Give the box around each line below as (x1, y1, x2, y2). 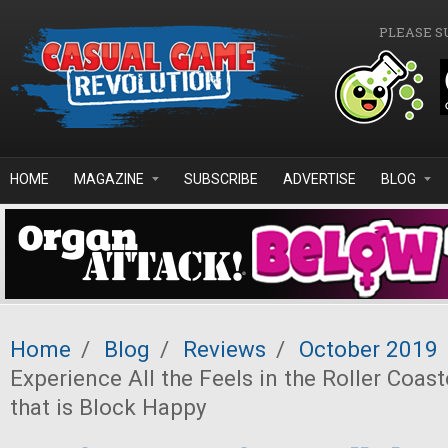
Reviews (183, 336, 266, 362)
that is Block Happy (10, 394, 207, 420)
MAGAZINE (74, 171, 144, 187)
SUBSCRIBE (184, 171, 258, 187)
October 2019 (299, 336, 438, 362)
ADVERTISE (283, 171, 356, 187)
